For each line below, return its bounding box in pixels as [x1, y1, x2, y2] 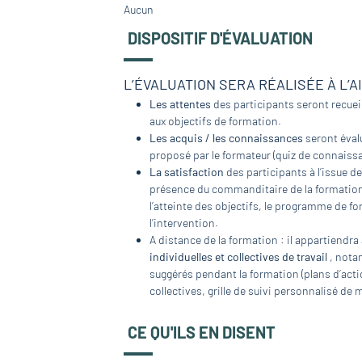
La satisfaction [149, 164, 227, 179]
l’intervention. [149, 215, 219, 229]
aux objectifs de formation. [149, 113, 282, 128]
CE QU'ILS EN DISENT [128, 322, 276, 343]
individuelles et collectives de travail [149, 249, 330, 263]
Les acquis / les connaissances [149, 130, 304, 145]
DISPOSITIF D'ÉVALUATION [128, 28, 314, 48]
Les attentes [149, 96, 212, 111]
